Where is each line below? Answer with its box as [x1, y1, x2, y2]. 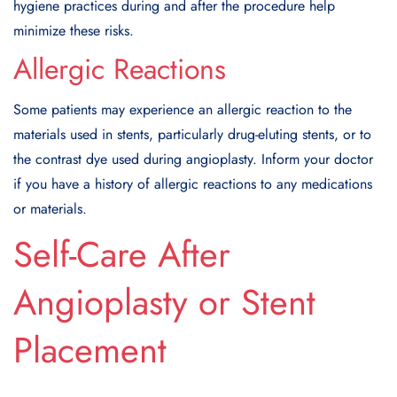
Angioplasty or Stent [13, 276, 315, 328]
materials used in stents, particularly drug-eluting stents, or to [13, 123, 371, 144]
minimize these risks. [13, 19, 134, 41]
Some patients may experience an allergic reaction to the [13, 98, 352, 120]
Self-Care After [13, 228, 230, 280]
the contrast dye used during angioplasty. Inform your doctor [13, 148, 373, 169]
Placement [13, 323, 167, 376]
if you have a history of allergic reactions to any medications [13, 173, 372, 194]
